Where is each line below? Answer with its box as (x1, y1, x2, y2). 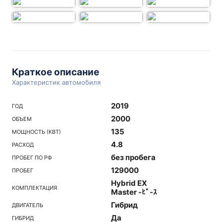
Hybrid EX (111, 178, 147, 188)
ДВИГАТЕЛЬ (12, 201, 43, 209)
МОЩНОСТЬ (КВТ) (12, 128, 61, 135)
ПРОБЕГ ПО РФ (12, 154, 52, 161)
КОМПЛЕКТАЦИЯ (12, 184, 57, 191)
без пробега (111, 153, 156, 162)
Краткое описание (12, 66, 99, 78)
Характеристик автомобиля (12, 78, 101, 86)
